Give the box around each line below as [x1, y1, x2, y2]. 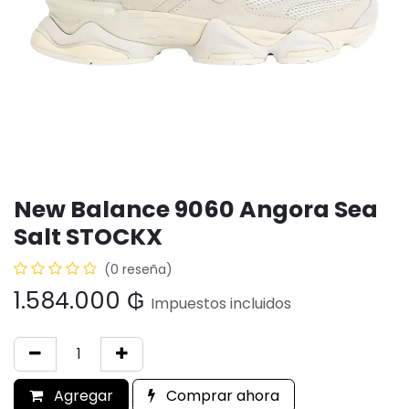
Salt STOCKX [14, 221, 163, 253]
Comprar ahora [163, 385, 279, 406]
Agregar [50, 385, 113, 406]
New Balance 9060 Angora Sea [14, 194, 378, 225]
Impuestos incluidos [151, 293, 291, 314]
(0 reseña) [104, 260, 173, 278]
